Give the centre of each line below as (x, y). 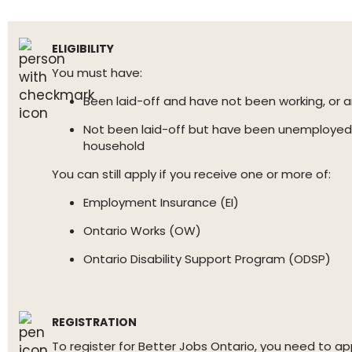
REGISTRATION (94, 322)
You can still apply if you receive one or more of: (191, 174)
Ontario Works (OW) (142, 231)
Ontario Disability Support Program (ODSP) (207, 259)
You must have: (97, 73)
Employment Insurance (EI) (161, 202)
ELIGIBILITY (83, 49)
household (114, 146)
